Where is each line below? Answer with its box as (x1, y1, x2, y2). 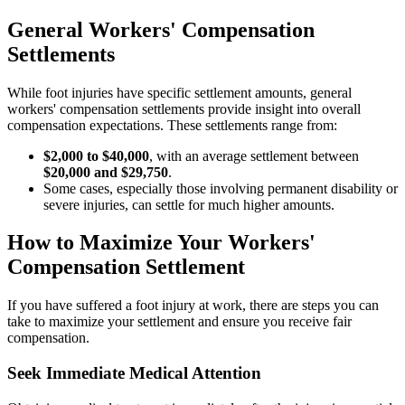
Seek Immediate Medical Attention (7, 363, 261, 383)
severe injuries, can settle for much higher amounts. (43, 196, 334, 212)
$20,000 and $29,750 (43, 164, 168, 180)
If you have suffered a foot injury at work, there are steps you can (7, 297, 379, 314)
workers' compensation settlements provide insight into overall (7, 100, 361, 117)
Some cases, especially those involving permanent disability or (43, 180, 398, 196)
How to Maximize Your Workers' (7, 231, 316, 255)
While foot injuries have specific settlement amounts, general (7, 84, 352, 100)
